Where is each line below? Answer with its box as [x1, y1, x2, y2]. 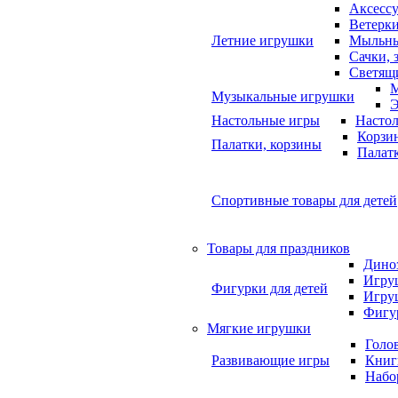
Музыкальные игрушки [211, 89, 354, 104]
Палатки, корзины [211, 137, 322, 152]
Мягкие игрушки [207, 321, 311, 336]
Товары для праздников [207, 241, 350, 256]
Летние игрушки [211, 33, 314, 48]
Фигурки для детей [211, 281, 328, 296]
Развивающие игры [211, 353, 330, 368]
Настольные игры [211, 113, 320, 128]
